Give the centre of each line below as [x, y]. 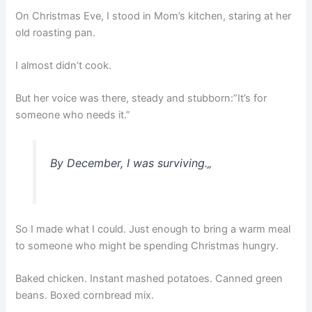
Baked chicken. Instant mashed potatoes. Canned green [149, 279]
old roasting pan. [56, 32]
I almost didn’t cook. [64, 65]
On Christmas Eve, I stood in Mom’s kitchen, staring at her [154, 16]
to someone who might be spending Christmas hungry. [147, 245]
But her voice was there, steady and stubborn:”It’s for [141, 99]
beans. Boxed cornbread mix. [85, 296]
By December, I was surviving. [128, 163]
